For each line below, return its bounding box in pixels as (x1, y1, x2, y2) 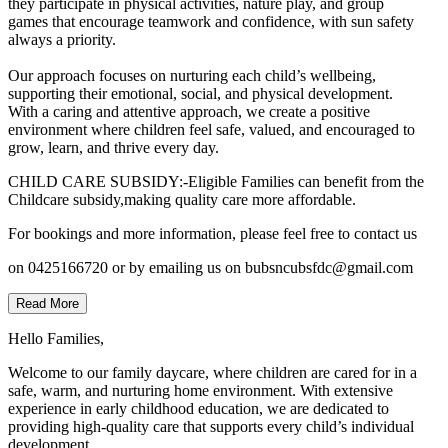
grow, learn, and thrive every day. (8, 138, 219, 156)
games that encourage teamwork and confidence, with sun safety (8, 12, 414, 30)
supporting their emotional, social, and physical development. (8, 84, 393, 102)
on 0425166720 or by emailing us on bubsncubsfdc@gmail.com (8, 258, 413, 276)
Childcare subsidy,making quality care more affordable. (8, 190, 356, 208)
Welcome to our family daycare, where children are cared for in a (8, 363, 417, 381)
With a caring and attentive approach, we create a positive (8, 102, 370, 120)
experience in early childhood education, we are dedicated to (8, 399, 389, 417)
